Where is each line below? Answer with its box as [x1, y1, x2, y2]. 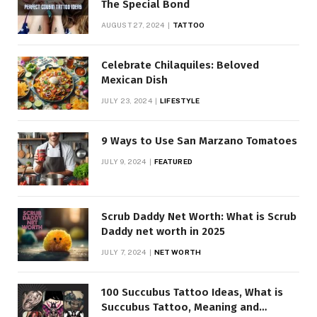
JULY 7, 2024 [101, 247, 146, 256]
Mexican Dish [101, 73, 168, 86]
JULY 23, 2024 [101, 96, 152, 105]
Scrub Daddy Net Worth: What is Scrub [101, 209, 296, 223]
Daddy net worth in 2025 [101, 224, 225, 238]
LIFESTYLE [160, 96, 200, 105]
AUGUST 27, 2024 [101, 20, 165, 29]
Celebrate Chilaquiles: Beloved [101, 58, 259, 71]
